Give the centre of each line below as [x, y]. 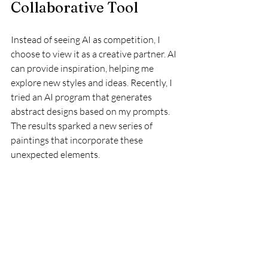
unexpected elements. [55, 154]
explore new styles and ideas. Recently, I [92, 82]
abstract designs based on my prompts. [91, 111]
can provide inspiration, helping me [83, 68]
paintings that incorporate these [78, 140]
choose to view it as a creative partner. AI [95, 54]
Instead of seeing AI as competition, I [86, 39]
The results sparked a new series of [83, 125]
